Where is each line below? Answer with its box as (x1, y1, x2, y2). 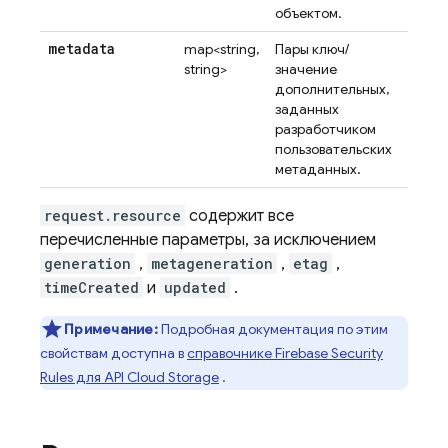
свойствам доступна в (40, 344, 187, 362)
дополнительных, (275, 80, 389, 98)
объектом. (275, 4, 342, 22)
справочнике (187, 344, 275, 362)
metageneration (151, 254, 273, 273)
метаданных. (275, 160, 361, 178)
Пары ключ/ (275, 40, 349, 58)
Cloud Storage (127, 368, 219, 386)
